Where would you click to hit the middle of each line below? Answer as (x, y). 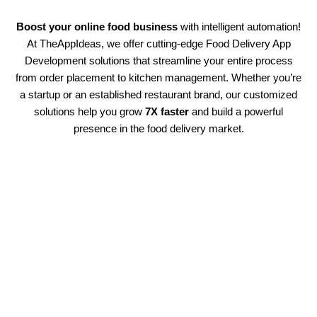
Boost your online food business (97, 26)
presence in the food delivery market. (158, 128)
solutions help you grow (90, 111)
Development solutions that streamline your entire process (158, 60)
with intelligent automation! (239, 26)
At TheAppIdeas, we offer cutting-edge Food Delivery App (158, 43)
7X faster (167, 111)
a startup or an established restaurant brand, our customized (158, 94)
